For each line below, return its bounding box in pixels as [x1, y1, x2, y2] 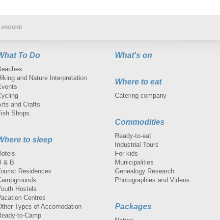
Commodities [115, 117, 165, 126]
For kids [115, 149, 138, 157]
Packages [115, 202, 152, 211]
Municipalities [115, 158, 154, 166]
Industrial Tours [115, 140, 159, 148]
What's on [115, 51, 152, 59]
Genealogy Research [115, 167, 174, 175]
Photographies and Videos [115, 176, 190, 184]
